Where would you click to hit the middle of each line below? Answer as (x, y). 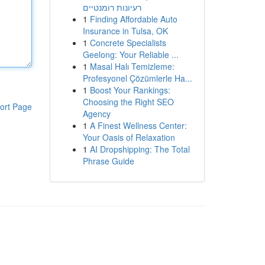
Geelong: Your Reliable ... (130, 54)
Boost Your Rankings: (130, 90)
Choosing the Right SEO (128, 102)
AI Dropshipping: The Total (140, 149)
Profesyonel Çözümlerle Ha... (137, 78)
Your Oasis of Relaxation (129, 137)
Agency (96, 114)
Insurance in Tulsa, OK (125, 31)
